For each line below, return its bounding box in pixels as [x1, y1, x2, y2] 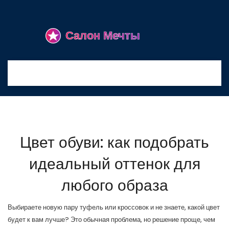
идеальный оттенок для [29, 153, 200, 175]
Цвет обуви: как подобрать [20, 132, 209, 153]
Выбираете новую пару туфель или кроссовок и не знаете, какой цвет [8, 202, 220, 212]
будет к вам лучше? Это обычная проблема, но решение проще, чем [8, 215, 215, 224]
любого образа [61, 175, 168, 196]
